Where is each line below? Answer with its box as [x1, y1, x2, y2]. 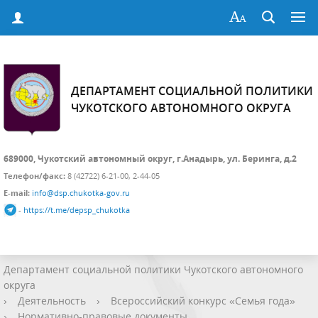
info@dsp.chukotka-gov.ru [32, 187, 130, 198]
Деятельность [18, 293, 86, 307]
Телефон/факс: [4, 170, 65, 181]
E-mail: [4, 187, 32, 198]
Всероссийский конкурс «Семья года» [111, 293, 295, 307]
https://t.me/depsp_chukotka [23, 204, 130, 215]
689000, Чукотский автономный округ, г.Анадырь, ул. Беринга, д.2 [4, 152, 297, 165]
